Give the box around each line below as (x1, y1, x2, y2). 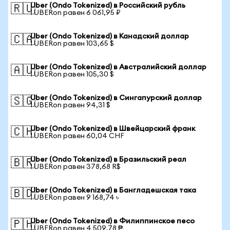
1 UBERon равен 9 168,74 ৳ (30, 194, 119, 201)
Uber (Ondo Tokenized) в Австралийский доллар (30, 64, 206, 71)
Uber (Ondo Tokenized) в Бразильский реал (30, 156, 186, 163)
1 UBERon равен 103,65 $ (30, 40, 114, 47)
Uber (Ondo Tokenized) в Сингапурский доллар (30, 94, 202, 102)
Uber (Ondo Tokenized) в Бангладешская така (30, 187, 196, 194)
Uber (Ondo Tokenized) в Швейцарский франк (30, 125, 195, 132)
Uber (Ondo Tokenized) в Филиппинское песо (30, 218, 195, 225)
